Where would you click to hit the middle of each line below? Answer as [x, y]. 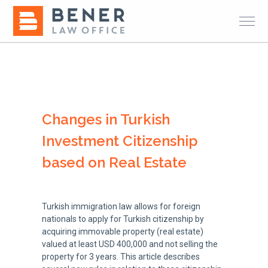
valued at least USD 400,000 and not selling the [130, 244]
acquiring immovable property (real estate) [122, 232]
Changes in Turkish [106, 119]
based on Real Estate [114, 162]
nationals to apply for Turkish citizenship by [123, 219]
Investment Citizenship [120, 141]
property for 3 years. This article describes [121, 257]
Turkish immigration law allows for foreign [121, 206]
